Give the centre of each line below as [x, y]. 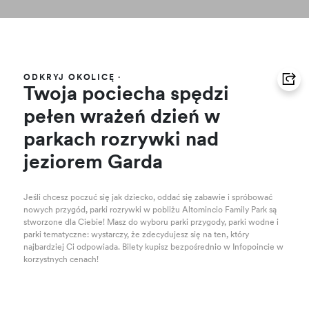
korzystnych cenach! [61, 260]
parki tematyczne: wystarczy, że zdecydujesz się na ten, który [137, 235]
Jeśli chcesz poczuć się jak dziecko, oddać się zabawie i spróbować [148, 198]
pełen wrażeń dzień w [122, 118]
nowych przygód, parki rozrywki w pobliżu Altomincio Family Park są [150, 210]
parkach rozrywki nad [121, 141]
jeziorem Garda [93, 163]
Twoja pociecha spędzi [127, 95]
